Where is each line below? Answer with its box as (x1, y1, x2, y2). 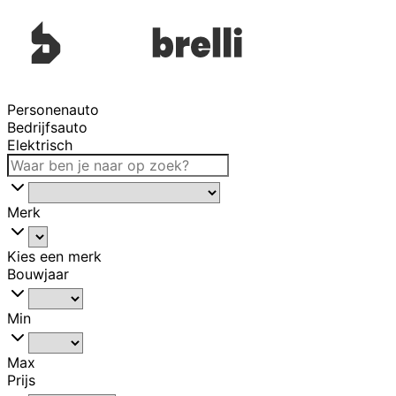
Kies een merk (7, 247, 102, 266)
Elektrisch (7, 136, 72, 155)
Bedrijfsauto (7, 118, 88, 137)
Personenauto (7, 101, 99, 119)
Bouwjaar (7, 265, 69, 284)
